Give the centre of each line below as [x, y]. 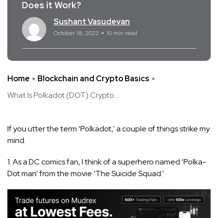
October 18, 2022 [76, 33]
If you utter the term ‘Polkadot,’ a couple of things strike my [109, 128]
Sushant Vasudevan [92, 21]
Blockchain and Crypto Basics [93, 78]
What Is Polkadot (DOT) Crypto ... [64, 95]
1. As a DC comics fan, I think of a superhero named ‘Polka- [107, 162]
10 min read [122, 33]
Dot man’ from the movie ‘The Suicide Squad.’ [86, 173]
